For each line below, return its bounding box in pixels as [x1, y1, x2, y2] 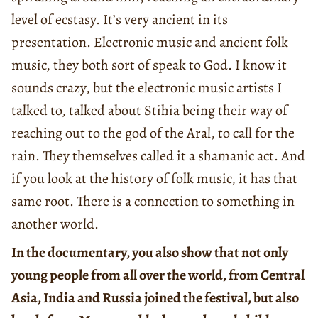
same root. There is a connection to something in [11, 192, 295, 212]
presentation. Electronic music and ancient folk [11, 33, 288, 53]
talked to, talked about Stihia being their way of [11, 101, 287, 121]
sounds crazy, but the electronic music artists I [11, 78, 282, 98]
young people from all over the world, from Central [11, 265, 305, 285]
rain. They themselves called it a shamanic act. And [11, 146, 305, 166]
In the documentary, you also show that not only [11, 243, 288, 263]
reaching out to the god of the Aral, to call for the [11, 124, 295, 143]
